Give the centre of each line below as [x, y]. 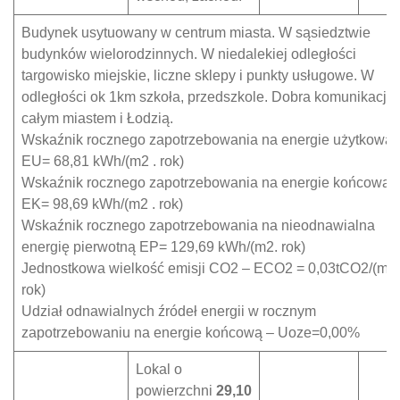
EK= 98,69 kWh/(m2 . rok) [102, 204]
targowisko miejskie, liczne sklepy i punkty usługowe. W [198, 75]
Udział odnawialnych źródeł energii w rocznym [169, 311]
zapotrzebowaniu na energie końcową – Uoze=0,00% [191, 333]
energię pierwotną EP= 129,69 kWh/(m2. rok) [163, 247]
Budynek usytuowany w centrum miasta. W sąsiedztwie [196, 33]
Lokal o [159, 369]
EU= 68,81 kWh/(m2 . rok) [103, 161]
